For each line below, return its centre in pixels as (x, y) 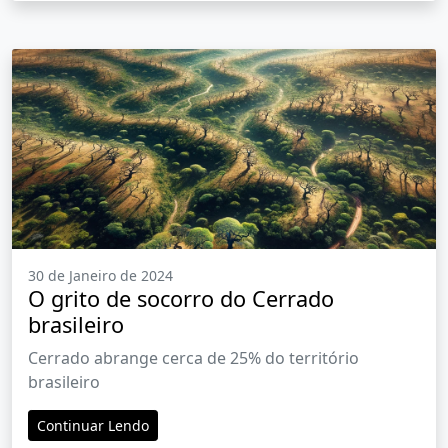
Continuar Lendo (93, 426)
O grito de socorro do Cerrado (181, 299)
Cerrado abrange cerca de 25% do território (193, 358)
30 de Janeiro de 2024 (100, 276)
